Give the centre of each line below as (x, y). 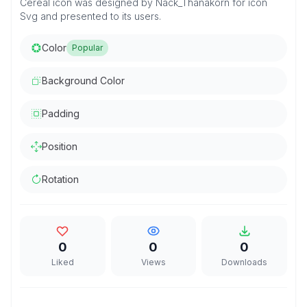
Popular (87, 48)
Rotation (60, 179)
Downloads (245, 262)
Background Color (83, 81)
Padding (61, 113)
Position (60, 146)
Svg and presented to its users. (90, 16)
